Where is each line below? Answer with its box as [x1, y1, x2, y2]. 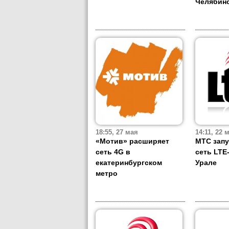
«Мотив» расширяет [96, 137, 169, 146]
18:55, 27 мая [96, 129, 138, 136]
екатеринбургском [96, 158, 162, 167]
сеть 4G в [96, 148, 130, 156]
